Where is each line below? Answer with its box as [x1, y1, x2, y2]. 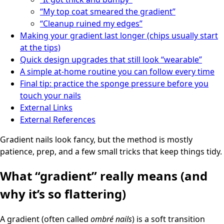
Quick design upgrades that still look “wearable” [20, 53, 202, 65]
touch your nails [20, 89, 81, 101]
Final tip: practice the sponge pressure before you [20, 77, 208, 89]
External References [20, 113, 95, 125]
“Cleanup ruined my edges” [40, 17, 142, 29]
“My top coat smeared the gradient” [40, 5, 175, 17]
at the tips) [20, 41, 60, 53]
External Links [20, 101, 72, 113]
